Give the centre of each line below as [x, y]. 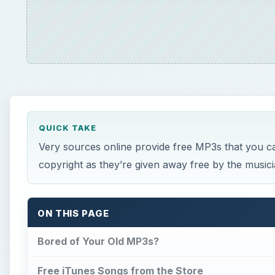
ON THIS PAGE [73, 214]
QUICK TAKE [67, 128]
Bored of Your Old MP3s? [98, 241]
